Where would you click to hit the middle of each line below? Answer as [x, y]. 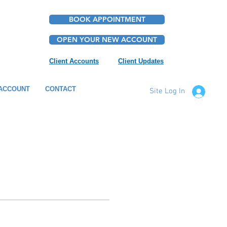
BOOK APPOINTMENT [107, 19]
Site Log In [167, 91]
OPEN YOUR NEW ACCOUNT [107, 40]
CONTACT [61, 89]
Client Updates [141, 61]
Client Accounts [74, 61]
